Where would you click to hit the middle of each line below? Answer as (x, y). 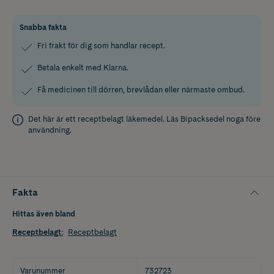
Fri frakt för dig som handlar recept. (101, 45)
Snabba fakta (43, 27)
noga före (243, 119)
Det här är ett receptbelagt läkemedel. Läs (104, 119)
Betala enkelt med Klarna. (83, 67)
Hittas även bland (44, 213)
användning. (50, 130)
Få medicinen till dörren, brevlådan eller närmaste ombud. (141, 89)
